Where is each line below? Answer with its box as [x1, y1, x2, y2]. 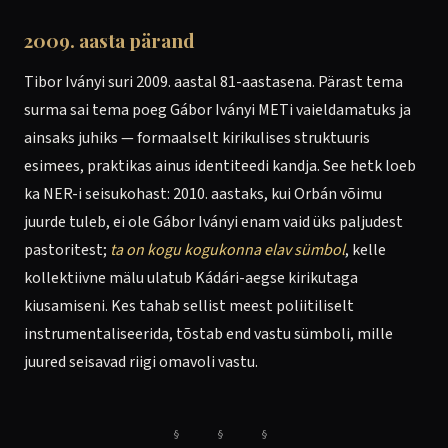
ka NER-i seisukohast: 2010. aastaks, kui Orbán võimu [24, 183, 382, 205]
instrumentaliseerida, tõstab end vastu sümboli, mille [24, 323, 393, 345]
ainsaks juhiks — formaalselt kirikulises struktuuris [24, 127, 370, 149]
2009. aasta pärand [24, 27, 195, 53]
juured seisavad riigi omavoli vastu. [24, 351, 258, 373]
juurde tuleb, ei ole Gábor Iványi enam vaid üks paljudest [24, 211, 403, 233]
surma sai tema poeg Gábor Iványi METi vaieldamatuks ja [24, 99, 411, 121]
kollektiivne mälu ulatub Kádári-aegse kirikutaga [24, 267, 358, 289]
